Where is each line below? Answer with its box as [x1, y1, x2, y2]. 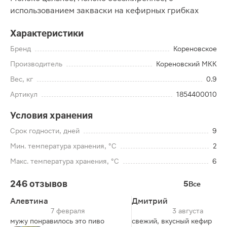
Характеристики [10, 28, 84, 39]
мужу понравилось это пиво [10, 217, 104, 225]
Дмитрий [132, 196, 168, 206]
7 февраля [51, 207, 85, 215]
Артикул [10, 90, 37, 98]
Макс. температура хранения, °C [10, 157, 119, 165]
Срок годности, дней [10, 127, 80, 135]
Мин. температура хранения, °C [10, 142, 117, 150]
